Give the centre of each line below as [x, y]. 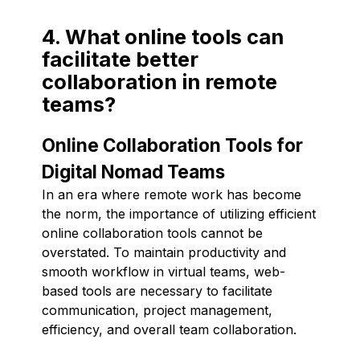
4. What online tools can [163, 36]
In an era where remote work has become [172, 194]
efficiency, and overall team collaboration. [169, 329]
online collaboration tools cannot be [152, 233]
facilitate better [120, 59]
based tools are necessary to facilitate [157, 290]
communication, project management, [157, 310]
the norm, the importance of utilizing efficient [179, 213]
